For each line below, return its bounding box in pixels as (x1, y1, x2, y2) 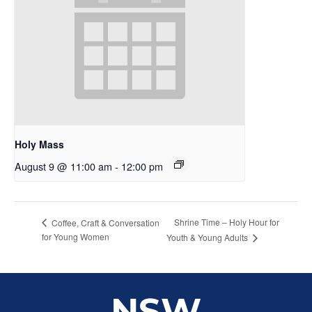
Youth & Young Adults (166, 231, 250, 243)
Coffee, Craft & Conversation (49, 216, 159, 228)
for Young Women (42, 230, 109, 242)
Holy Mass (15, 136, 64, 151)
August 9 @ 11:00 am (15, 158, 112, 173)
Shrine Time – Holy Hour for (173, 216, 279, 228)
